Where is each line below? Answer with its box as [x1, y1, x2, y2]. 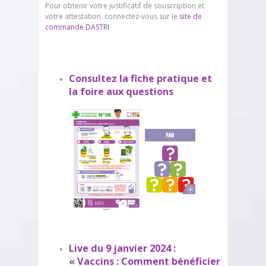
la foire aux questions [69, 85, 173, 98]
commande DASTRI [45, 22, 109, 32]
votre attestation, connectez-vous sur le [45, 11, 179, 21]
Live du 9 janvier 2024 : [69, 242, 176, 255]
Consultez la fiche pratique [69, 72, 201, 85]
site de [179, 11, 202, 21]
